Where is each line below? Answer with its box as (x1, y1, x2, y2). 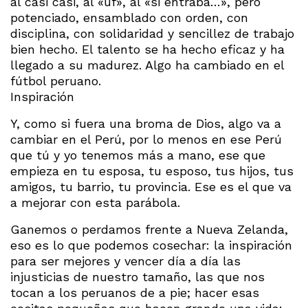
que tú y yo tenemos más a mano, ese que (10, 148, 265, 163)
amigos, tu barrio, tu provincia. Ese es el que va (10, 179, 291, 195)
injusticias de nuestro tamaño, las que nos (10, 269, 265, 285)
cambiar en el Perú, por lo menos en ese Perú (10, 132, 282, 147)
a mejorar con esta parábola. (10, 195, 180, 210)
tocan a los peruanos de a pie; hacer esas (10, 285, 259, 300)
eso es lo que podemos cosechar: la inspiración (10, 238, 292, 253)
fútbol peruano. (10, 74, 101, 89)
